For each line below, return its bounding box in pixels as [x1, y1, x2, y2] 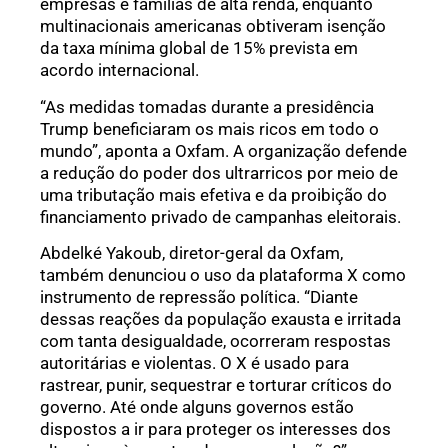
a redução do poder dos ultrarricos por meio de [40, 162, 398, 183]
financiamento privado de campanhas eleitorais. [40, 206, 401, 227]
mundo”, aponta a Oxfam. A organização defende [40, 140, 407, 161]
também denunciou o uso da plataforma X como [40, 265, 406, 286]
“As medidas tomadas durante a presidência [40, 96, 374, 117]
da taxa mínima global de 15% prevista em [40, 38, 358, 59]
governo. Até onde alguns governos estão [40, 397, 354, 418]
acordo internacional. [40, 60, 199, 81]
